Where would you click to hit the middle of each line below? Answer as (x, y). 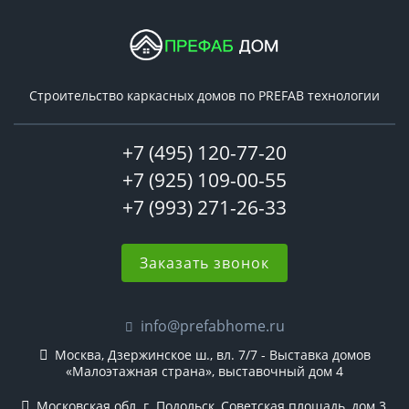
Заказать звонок (204, 263)
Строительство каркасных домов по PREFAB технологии (204, 96)
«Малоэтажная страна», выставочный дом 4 (204, 372)
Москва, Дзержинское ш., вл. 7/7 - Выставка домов (210, 355)
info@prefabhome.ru (212, 326)
